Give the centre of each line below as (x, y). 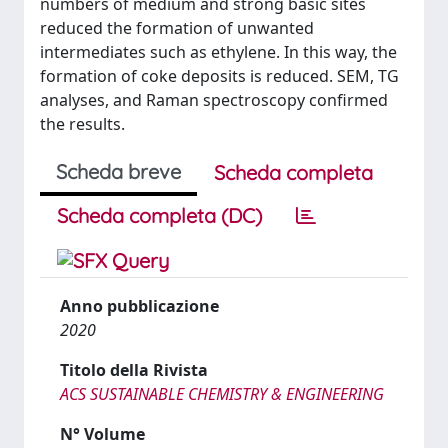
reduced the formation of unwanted (177, 28)
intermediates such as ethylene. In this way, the (218, 52)
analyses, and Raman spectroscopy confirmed (214, 100)
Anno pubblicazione (139, 306)
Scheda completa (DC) (159, 215)
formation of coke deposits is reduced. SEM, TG (219, 76)
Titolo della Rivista (134, 370)
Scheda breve (118, 171)
